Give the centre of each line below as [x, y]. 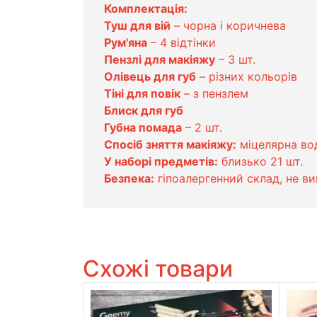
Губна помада [143, 127]
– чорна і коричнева [228, 25]
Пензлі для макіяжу [160, 59]
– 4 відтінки [181, 42]
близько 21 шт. [260, 161]
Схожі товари [158, 268]
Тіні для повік [142, 93]
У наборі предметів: [161, 161]
